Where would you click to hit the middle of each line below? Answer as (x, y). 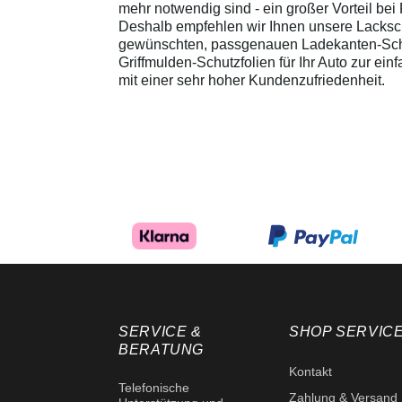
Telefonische (154, 388)
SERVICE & (160, 332)
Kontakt (310, 372)
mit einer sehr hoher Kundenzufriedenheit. (252, 81)
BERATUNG (162, 350)
